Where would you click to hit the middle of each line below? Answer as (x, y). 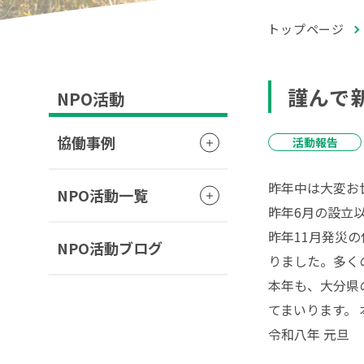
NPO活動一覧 (102, 195)
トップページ (306, 29)
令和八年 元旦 (309, 334)
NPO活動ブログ (110, 248)
